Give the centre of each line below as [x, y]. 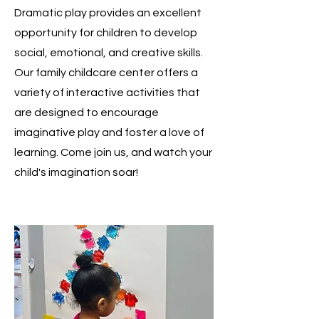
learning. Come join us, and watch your [113, 152]
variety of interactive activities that [107, 93]
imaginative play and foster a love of [109, 132]
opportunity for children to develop [106, 33]
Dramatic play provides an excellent [108, 13]
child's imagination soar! [76, 172]
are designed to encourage [87, 113]
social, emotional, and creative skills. [109, 53]
